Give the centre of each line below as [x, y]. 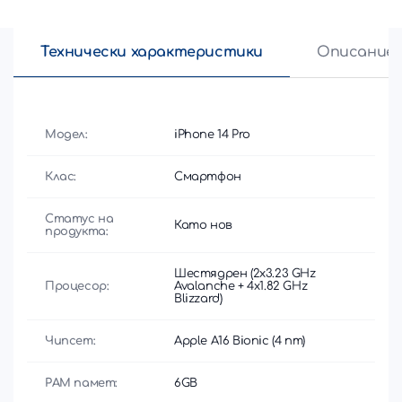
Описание [356, 52]
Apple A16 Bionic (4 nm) [240, 341]
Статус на [79, 218]
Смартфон [208, 176]
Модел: [66, 134]
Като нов [203, 225]
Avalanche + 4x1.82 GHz [241, 286]
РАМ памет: [81, 383]
